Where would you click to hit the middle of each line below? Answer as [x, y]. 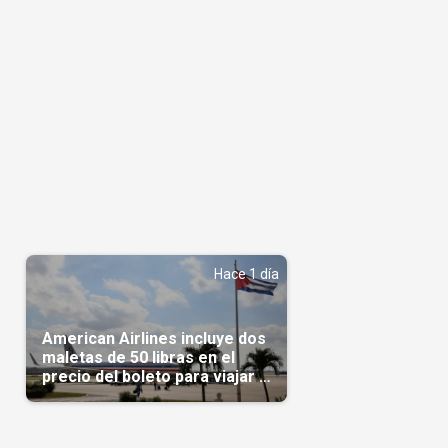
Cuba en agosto [101, 396]
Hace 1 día [246, 274]
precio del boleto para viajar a [154, 377]
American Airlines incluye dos [153, 339]
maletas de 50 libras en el [138, 358]
